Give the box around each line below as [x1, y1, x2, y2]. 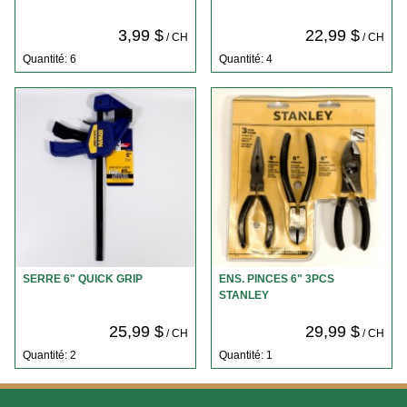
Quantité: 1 [218, 348, 273, 362]
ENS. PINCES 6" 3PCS [218, 273, 334, 286]
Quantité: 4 [218, 52, 273, 65]
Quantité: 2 [22, 348, 76, 362]
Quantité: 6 [22, 52, 76, 65]
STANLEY [218, 289, 269, 303]
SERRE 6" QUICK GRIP [23, 273, 143, 286]
